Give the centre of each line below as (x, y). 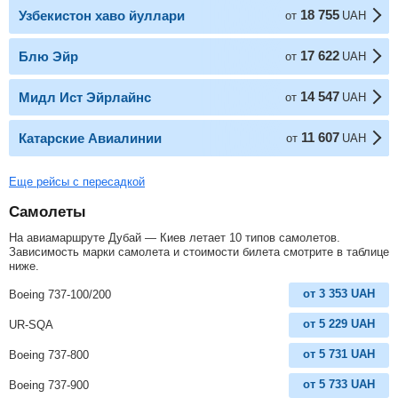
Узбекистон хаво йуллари (102, 15)
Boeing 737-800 (49, 354)
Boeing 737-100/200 (60, 294)
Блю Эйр (48, 56)
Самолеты (48, 211)
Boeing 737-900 (49, 385)
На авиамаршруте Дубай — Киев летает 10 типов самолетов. (175, 237)
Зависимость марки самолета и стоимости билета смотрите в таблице (199, 251)
